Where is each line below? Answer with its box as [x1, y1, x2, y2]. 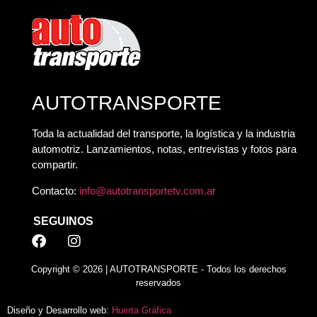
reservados [136, 277, 181, 289]
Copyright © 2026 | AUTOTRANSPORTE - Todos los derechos [30, 264, 287, 275]
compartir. [32, 158, 78, 171]
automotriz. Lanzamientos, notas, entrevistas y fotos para [32, 143, 296, 156]
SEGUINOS [33, 215, 93, 228]
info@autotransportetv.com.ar [79, 184, 216, 197]
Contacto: [32, 184, 79, 197]
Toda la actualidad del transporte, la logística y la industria [32, 127, 295, 140]
